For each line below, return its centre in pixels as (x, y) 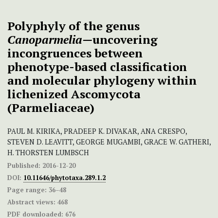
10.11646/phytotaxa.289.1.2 (64, 178)
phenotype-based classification (97, 67)
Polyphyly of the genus (73, 26)
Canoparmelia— (50, 40)
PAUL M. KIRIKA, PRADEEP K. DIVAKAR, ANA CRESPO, (97, 131)
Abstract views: (31, 202)
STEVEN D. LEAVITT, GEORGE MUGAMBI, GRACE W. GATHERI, (109, 142)
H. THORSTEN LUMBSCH (48, 153)
